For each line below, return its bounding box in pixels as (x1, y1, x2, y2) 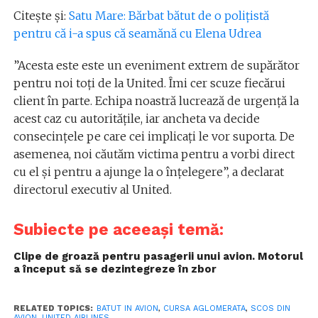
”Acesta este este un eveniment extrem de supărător (13, 58, 300, 72)
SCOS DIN (250, 304, 290, 313)
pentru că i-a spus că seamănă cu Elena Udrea (13, 26, 261, 40)
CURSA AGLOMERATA (163, 304, 246, 313)
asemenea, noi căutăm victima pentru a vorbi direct (13, 147, 295, 161)
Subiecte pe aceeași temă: (13, 220, 224, 238)
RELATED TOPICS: (13, 304, 93, 313)
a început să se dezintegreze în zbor (13, 263, 216, 275)
